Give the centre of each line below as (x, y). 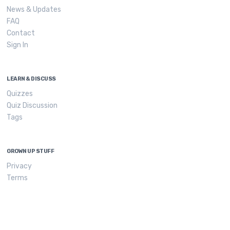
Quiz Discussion (32, 106)
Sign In (18, 45)
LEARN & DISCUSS (31, 79)
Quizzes (20, 94)
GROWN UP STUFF (31, 151)
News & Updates (34, 9)
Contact (21, 33)
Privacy (20, 166)
